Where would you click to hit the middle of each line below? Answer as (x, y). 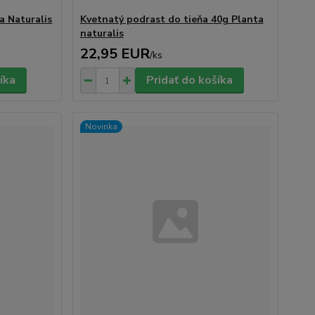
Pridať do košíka (189, 80)
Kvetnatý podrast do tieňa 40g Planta (172, 19)
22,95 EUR (115, 54)
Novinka (101, 127)
